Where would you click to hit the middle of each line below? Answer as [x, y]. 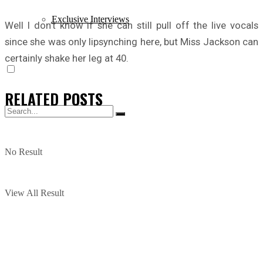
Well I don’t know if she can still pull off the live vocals [131, 25]
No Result [23, 152]
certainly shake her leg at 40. [67, 58]
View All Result [34, 193]
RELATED [32, 99]
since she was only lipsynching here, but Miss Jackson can [131, 41]
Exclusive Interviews [90, 19]
